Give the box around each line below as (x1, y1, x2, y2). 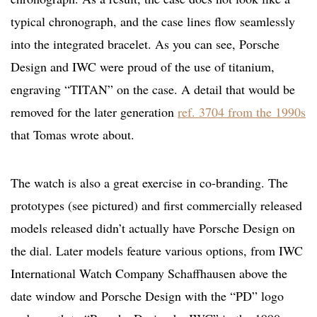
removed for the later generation (11, 103, 178, 121)
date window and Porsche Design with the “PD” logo (11, 287, 284, 305)
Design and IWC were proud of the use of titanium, (11, 58, 275, 76)
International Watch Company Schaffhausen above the (11, 265, 287, 282)
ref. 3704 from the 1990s (178, 103, 306, 121)
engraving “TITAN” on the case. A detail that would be (11, 81, 295, 98)
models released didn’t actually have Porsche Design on (11, 219, 295, 237)
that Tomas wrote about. (11, 126, 134, 144)
